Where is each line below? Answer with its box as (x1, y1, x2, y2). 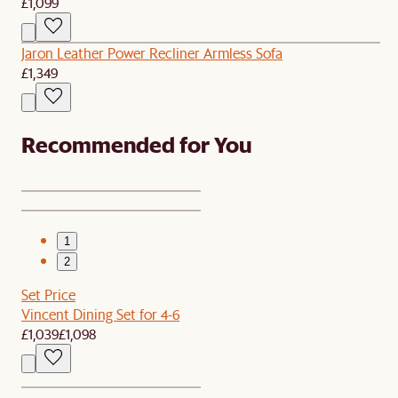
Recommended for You (21, 130, 252, 158)
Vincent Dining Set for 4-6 (21, 304, 179, 323)
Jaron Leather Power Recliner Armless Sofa (21, 43, 283, 62)
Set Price (21, 284, 76, 304)
